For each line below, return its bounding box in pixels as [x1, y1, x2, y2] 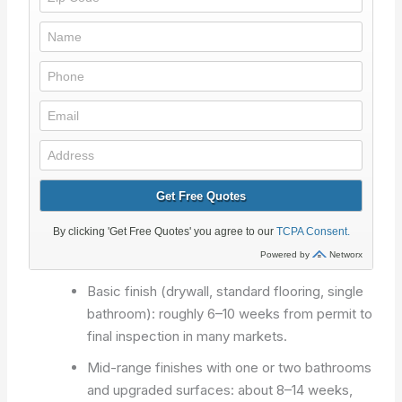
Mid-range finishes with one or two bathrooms [87, 359, 372, 376]
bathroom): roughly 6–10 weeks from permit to [87, 305, 373, 322]
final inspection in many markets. [87, 328, 288, 345]
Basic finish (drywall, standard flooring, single [87, 283, 364, 300]
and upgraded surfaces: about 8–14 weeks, [87, 381, 354, 398]
